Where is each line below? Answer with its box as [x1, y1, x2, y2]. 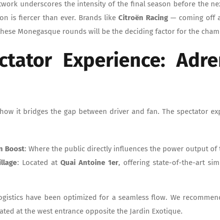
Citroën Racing [118, 13, 171, 22]
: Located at [17, 158, 60, 167]
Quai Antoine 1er [60, 158, 118, 167]
